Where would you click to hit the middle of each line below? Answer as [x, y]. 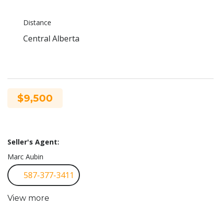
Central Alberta [51, 38]
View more [28, 198]
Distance [37, 22]
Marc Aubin [25, 157]
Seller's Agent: [33, 142]
